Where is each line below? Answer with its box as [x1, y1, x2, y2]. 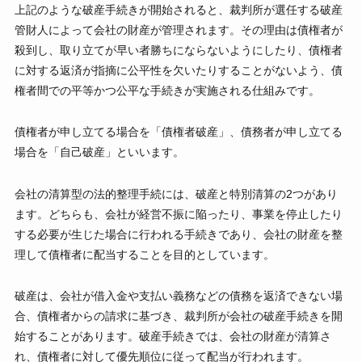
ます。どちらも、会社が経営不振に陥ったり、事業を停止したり [14, 207, 343, 221]
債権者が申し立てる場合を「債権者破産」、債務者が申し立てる [14, 125, 343, 139]
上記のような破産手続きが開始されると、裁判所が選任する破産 [14, 3, 343, 17]
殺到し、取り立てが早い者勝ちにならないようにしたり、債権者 [14, 44, 343, 57]
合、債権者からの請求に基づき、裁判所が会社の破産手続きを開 [14, 309, 343, 322]
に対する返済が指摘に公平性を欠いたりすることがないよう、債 [14, 64, 343, 78]
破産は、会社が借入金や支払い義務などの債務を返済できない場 [14, 288, 343, 302]
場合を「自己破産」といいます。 [14, 145, 184, 159]
